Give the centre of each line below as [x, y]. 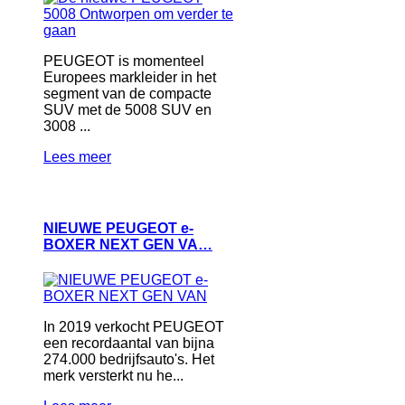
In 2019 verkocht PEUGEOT [134, 327]
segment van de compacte [127, 93]
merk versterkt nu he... [113, 376]
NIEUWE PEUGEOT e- [118, 229]
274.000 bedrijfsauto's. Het [129, 360]
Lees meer [77, 156]
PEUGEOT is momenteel [124, 61]
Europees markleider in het [130, 77]
